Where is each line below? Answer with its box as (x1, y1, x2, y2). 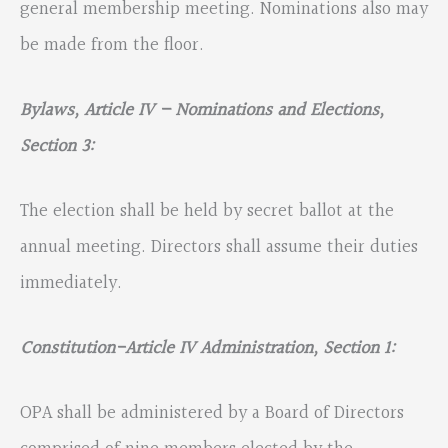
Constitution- (20, 334, 125, 364)
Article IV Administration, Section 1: (125, 334, 395, 364)
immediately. (20, 268, 127, 298)
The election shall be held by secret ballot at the (20, 196, 394, 226)
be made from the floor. (20, 30, 204, 60)
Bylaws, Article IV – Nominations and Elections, (20, 95, 384, 125)
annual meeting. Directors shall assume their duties (20, 232, 418, 262)
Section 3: (20, 131, 94, 161)
